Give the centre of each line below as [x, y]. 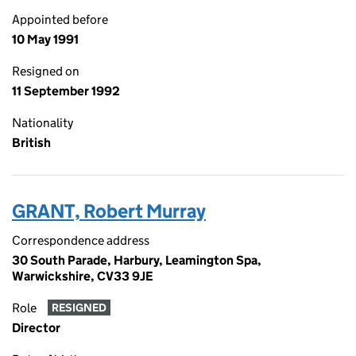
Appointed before [60, 19]
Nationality [43, 123]
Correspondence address [81, 240]
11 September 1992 [66, 91]
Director [36, 328]
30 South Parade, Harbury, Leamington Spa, [137, 260]
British [31, 143]
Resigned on [46, 71]
